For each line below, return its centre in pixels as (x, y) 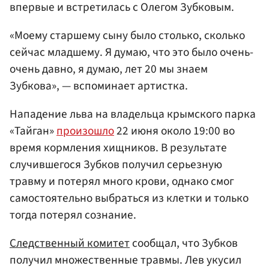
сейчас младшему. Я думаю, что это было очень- (131, 52)
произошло (85, 131)
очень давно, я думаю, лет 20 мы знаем (109, 69)
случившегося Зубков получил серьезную (116, 165)
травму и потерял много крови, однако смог (122, 182)
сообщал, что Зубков (184, 243)
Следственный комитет (70, 243)
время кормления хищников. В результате (118, 148)
